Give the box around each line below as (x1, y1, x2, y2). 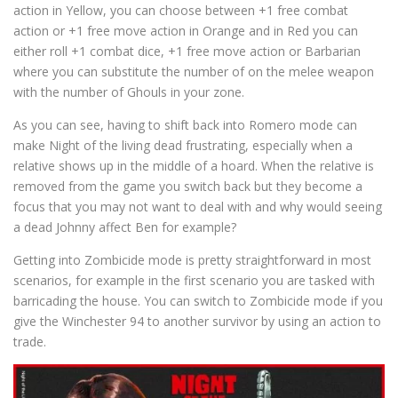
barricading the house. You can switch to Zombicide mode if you (13, 292, 383, 309)
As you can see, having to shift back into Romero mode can (13, 116, 357, 133)
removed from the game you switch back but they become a (13, 178, 362, 195)
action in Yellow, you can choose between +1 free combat (13, 2, 348, 19)
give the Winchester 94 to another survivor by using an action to (13, 313, 381, 330)
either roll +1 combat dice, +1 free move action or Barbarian (13, 43, 361, 60)
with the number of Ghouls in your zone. (13, 84, 244, 100)
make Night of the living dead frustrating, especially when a (13, 137, 353, 154)
